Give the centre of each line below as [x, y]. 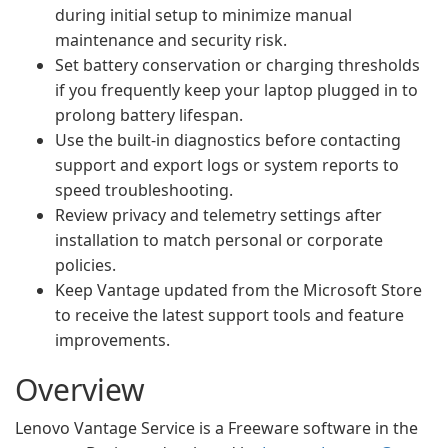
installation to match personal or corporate [219, 240]
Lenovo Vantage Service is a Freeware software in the [216, 428]
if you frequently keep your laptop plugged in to [236, 90]
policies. [85, 265]
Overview [80, 389]
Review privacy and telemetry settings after [218, 215]
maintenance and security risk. [171, 40]
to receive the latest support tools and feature [229, 315]
